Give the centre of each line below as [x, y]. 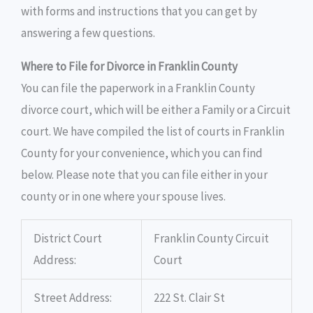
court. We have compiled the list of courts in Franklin [153, 131]
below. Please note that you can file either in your [144, 174]
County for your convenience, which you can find [142, 153]
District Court [68, 238]
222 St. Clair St [189, 297]
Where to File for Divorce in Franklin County [129, 66]
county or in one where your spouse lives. [123, 196]
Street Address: [73, 297]
